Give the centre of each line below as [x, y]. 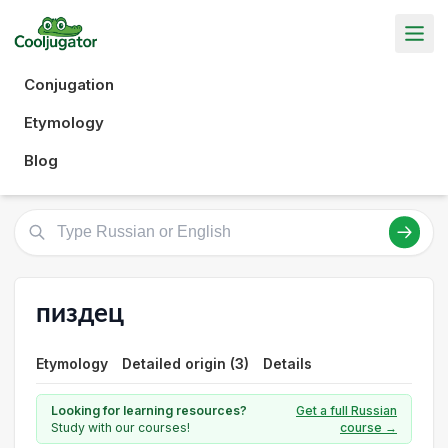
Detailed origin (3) [185, 363]
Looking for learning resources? [149, 410]
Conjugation [69, 84]
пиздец [80, 313]
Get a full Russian [346, 410]
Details [287, 363]
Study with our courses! [120, 427]
